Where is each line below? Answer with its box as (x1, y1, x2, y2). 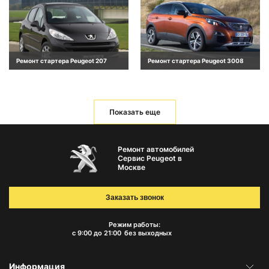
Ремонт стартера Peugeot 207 (16, 56, 107, 64)
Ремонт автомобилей (117, 145, 194, 154)
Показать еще (109, 107, 160, 116)
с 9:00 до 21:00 (71, 229, 121, 238)
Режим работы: (109, 220, 160, 229)
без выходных (124, 229, 172, 238)
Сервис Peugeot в (117, 154, 182, 163)
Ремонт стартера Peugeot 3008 (148, 56, 244, 64)
